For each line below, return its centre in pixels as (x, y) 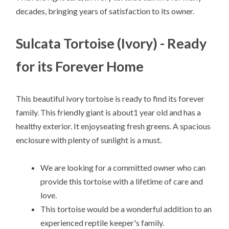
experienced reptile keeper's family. (102, 223)
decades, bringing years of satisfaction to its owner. (105, 11)
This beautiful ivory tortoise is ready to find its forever (110, 99)
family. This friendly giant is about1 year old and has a (109, 112)
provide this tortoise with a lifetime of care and (122, 181)
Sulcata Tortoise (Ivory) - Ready (111, 43)
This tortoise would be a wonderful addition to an (126, 209)
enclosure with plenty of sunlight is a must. (89, 140)
